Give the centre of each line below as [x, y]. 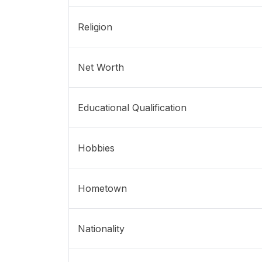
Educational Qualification [132, 108]
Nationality [101, 229]
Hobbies [96, 148]
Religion [95, 27]
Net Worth [101, 68]
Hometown [102, 189]
